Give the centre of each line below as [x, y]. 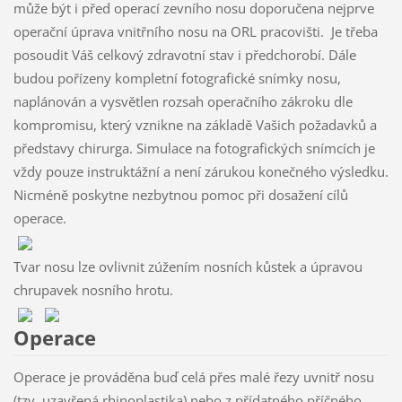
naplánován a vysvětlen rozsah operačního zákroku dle [183, 102]
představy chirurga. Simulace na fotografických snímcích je [194, 149]
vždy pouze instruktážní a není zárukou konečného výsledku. [201, 172]
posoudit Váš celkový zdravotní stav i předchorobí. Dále [184, 55]
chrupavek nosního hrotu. [93, 290]
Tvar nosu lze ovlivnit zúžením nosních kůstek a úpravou [188, 267]
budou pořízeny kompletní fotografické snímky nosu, [177, 79]
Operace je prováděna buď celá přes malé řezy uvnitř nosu [193, 376]
